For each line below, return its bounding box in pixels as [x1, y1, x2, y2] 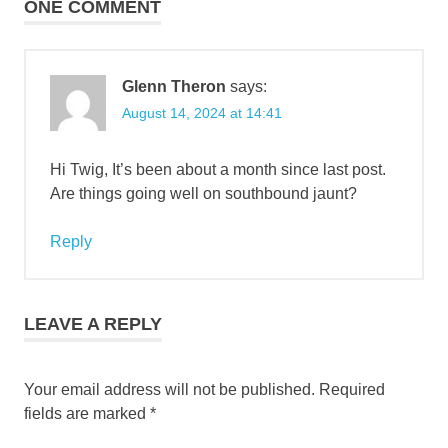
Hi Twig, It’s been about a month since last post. [50, 160, 386, 178]
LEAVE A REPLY [24, 313, 162, 334]
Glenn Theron [122, 77, 226, 95]
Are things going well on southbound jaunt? [50, 184, 357, 202]
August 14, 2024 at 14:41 [122, 104, 282, 121]
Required [319, 380, 385, 398]
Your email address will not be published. [24, 380, 315, 398]
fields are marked [24, 404, 150, 422]
